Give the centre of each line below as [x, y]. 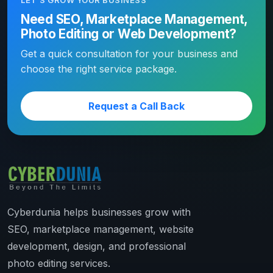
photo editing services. [59, 264]
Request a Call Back [136, 106]
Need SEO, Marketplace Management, [134, 19]
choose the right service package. [99, 69]
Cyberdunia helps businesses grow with [99, 212]
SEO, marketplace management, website [101, 229]
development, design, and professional [97, 246]
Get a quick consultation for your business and [129, 54]
